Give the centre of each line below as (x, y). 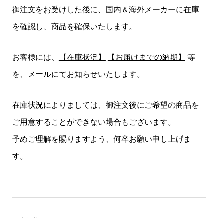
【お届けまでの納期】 (146, 57)
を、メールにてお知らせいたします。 (78, 74)
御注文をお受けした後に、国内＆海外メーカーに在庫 (105, 10)
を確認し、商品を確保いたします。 (74, 27)
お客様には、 (35, 57)
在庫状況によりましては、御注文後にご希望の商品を (105, 105)
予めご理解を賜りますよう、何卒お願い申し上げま (101, 139)
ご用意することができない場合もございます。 (94, 122)
